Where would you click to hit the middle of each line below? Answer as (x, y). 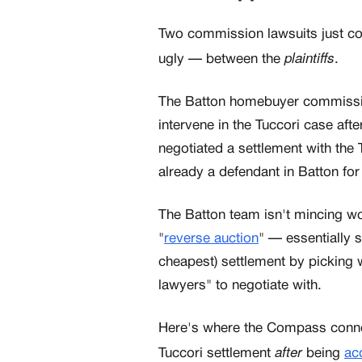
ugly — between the (221, 60)
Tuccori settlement (217, 354)
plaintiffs (309, 58)
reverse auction (211, 239)
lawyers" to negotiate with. (240, 286)
